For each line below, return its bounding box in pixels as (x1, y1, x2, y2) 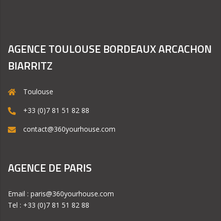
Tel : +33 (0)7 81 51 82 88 (8, 200, 89, 210)
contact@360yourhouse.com (23, 124, 115, 134)
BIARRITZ (8, 57, 52, 74)
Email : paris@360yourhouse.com (8, 189, 114, 199)
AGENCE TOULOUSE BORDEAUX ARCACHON (8, 40, 212, 58)
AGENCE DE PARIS (8, 159, 92, 177)
